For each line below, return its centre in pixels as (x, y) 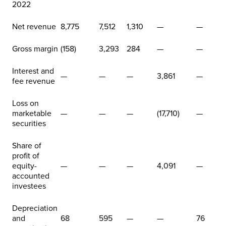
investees (29, 186)
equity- (24, 166)
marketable (32, 113)
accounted (31, 176)
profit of (26, 156)
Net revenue (34, 26)
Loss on (25, 103)
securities (29, 123)
